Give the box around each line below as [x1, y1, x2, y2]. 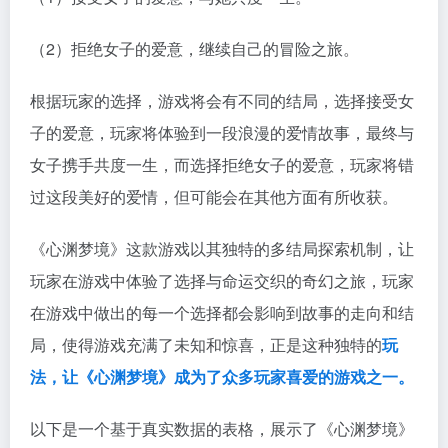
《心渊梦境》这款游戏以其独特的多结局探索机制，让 [30, 237, 414, 261]
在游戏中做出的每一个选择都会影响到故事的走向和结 [30, 301, 414, 325]
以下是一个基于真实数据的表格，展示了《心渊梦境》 [30, 417, 414, 441]
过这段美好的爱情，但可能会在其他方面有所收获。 [30, 185, 398, 209]
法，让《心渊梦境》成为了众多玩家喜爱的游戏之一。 [30, 365, 414, 389]
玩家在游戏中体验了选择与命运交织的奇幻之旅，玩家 [30, 269, 414, 293]
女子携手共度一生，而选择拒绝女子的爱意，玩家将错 [30, 153, 414, 177]
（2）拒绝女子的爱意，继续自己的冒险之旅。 [30, 37, 359, 61]
